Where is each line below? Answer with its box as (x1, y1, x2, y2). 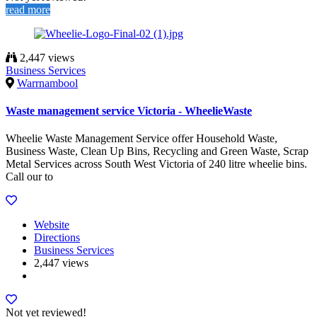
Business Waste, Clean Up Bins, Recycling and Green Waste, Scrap (6, 145, 309, 158)
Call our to (6, 171, 53, 183)
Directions (34, 231, 80, 244)
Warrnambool (17, 76, 78, 89)
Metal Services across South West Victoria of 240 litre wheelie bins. (6, 158, 307, 171)
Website (34, 219, 69, 231)
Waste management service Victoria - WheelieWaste (6, 105, 252, 117)
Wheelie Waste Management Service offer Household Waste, (6, 132, 277, 145)
